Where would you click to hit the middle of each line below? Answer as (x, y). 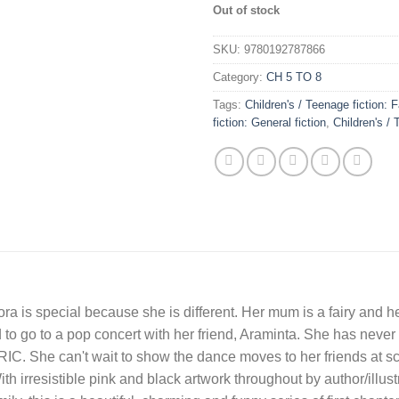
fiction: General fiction (269, 122)
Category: (240, 77)
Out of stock (246, 10)
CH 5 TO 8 (294, 77)
